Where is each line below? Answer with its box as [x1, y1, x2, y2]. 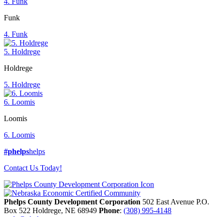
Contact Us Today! [4, 164, 62, 172]
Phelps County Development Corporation [4, 198, 142, 206]
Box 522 [4, 206, 32, 215]
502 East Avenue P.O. [142, 198, 209, 206]
